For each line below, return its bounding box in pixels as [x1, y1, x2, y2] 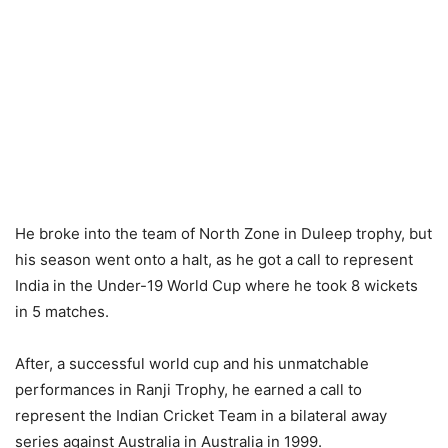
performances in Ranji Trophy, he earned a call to [15, 380, 362, 399]
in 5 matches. [15, 302, 109, 321]
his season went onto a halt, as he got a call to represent [15, 250, 413, 269]
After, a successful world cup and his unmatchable [15, 354, 369, 373]
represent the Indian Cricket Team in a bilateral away [15, 406, 387, 425]
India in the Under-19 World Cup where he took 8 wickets [15, 276, 418, 295]
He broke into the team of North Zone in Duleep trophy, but [15, 224, 432, 243]
